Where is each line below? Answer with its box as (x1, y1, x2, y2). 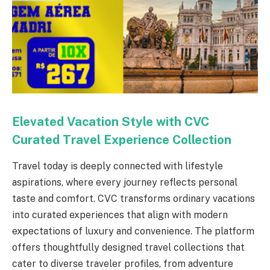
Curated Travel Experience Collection (12, 132, 231, 147)
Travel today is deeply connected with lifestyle (12, 160, 223, 172)
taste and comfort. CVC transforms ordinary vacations (12, 193, 255, 204)
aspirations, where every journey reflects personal (12, 177, 237, 188)
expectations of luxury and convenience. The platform (12, 225, 254, 237)
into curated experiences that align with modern (12, 209, 228, 221)
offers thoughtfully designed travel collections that (12, 242, 245, 253)
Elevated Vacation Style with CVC (12, 114, 209, 129)
